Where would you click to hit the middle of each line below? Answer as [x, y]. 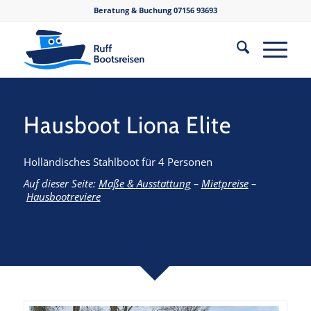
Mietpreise [225, 184]
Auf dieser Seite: [61, 184]
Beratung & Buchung [133, 10]
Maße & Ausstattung [144, 184]
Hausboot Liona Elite [127, 125]
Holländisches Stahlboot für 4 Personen [118, 161]
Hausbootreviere [63, 197]
